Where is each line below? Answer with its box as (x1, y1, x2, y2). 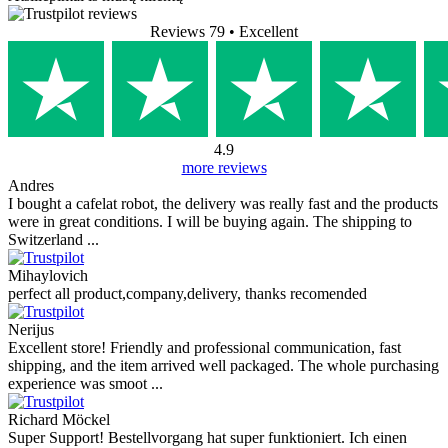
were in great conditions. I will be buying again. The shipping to (8, 212, 412, 230)
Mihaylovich (8, 266, 88, 284)
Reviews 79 (150, 22, 225, 40)
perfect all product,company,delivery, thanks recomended (8, 284, 367, 302)
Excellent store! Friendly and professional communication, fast (8, 338, 401, 356)
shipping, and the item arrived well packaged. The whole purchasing (8, 356, 439, 374)
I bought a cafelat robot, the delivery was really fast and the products (8, 194, 438, 212)
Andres (8, 176, 54, 194)
